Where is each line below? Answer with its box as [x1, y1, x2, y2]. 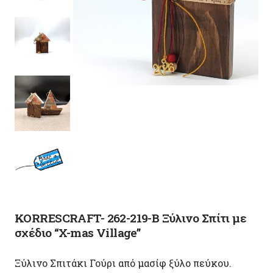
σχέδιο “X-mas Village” [15, 224, 141, 240]
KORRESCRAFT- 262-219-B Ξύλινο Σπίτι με [15, 210, 247, 225]
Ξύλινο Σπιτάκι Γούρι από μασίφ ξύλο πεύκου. [15, 256, 232, 269]
